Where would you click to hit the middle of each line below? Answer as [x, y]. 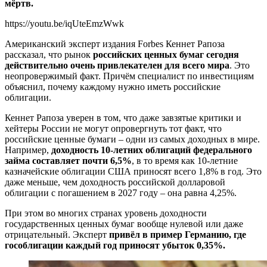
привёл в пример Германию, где [178, 234]
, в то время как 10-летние [185, 160]
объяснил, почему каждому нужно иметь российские [113, 86]
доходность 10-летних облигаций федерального [152, 150]
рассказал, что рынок [49, 54]
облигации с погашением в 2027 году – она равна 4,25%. [121, 193]
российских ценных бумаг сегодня [166, 54]
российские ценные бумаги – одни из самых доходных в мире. [132, 139]
